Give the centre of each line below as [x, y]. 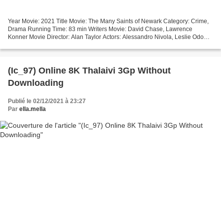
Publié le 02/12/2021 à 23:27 [47, 101]
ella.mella [33, 109]
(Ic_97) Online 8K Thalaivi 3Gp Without [89, 71]
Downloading [36, 83]
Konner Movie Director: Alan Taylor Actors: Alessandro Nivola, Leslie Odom [108, 37]
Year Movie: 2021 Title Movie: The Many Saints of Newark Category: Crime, [108, 21]
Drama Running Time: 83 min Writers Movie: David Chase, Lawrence [100, 29]
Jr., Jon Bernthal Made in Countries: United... [67, 45]
